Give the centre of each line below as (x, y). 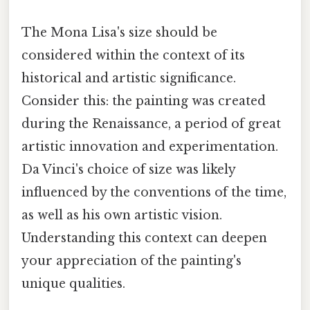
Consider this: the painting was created (144, 101)
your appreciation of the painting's (131, 261)
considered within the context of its (133, 56)
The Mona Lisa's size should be (119, 33)
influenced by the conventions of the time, (154, 193)
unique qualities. (73, 284)
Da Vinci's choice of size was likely (128, 170)
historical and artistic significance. (129, 79)
